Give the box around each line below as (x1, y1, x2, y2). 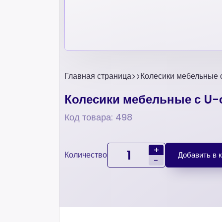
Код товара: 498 (64, 111, 132, 123)
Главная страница (64, 70, 131, 82)
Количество (64, 149, 107, 161)
